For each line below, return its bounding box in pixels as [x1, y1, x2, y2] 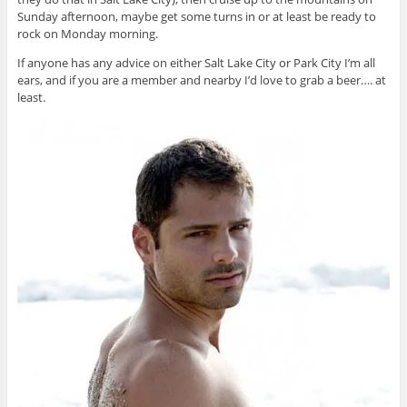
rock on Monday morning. [16, 25, 158, 43]
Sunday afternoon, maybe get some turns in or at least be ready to [16, 8, 376, 25]
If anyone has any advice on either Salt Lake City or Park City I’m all [16, 55, 375, 72]
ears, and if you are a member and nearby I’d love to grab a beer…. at [16, 72, 386, 89]
